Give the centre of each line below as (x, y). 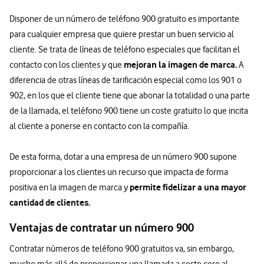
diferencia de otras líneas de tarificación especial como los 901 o (126, 80)
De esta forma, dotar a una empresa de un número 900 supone (123, 156)
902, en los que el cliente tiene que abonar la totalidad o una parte (130, 95)
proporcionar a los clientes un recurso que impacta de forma (119, 172)
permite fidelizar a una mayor (188, 187)
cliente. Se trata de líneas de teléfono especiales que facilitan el (125, 49)
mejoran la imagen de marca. (180, 64)
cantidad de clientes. (50, 202)
